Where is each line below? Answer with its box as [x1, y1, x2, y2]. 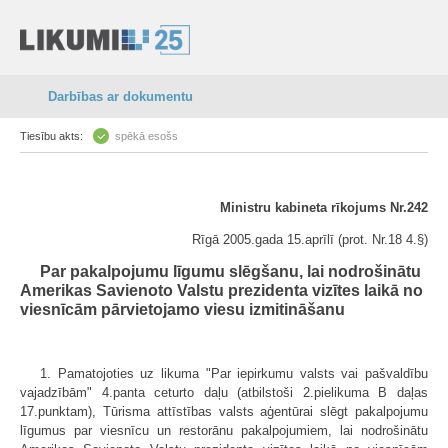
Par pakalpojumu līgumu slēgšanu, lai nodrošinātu [40, 263, 421, 280]
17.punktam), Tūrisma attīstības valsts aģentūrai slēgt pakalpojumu [20, 404, 428, 419]
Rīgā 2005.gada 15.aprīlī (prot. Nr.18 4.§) [192, 232, 428, 247]
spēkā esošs [115, 130, 178, 142]
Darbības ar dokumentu [48, 89, 193, 104]
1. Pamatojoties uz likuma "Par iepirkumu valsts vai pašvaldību [40, 366, 428, 381]
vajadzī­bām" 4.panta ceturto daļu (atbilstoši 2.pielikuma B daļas [20, 385, 428, 400]
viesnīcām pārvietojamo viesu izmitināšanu [20, 301, 345, 318]
